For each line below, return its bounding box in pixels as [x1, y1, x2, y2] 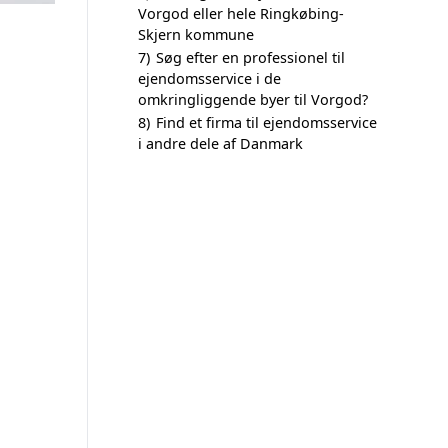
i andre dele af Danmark [138, 134, 303, 153]
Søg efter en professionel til [156, 48, 345, 67]
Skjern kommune [138, 25, 254, 44]
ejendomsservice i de [138, 69, 281, 88]
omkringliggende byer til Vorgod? [138, 90, 368, 109]
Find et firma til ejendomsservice [156, 113, 377, 132]
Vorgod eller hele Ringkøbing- [138, 4, 344, 23]
